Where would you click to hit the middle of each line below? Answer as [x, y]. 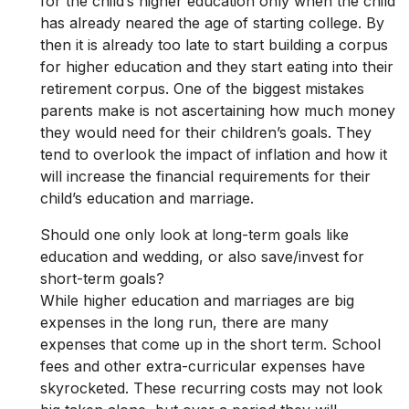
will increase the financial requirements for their [205, 177]
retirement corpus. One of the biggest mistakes [202, 89]
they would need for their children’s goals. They [206, 133]
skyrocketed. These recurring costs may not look [211, 388]
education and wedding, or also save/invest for [202, 257]
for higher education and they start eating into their [217, 67]
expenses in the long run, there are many [184, 323]
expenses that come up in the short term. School [210, 345]
